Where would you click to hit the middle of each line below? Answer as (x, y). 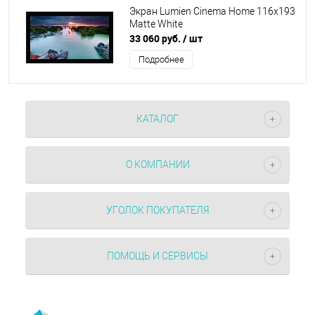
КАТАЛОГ (157, 119)
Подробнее (161, 59)
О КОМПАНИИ (157, 165)
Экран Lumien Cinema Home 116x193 (212, 12)
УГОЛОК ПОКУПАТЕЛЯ (157, 210)
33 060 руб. (156, 38)
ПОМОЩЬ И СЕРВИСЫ (157, 256)
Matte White (156, 24)
